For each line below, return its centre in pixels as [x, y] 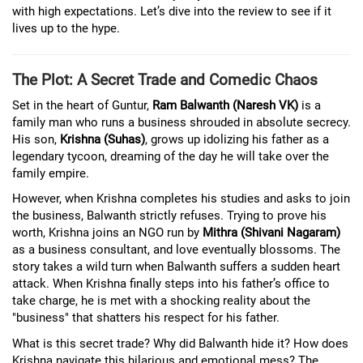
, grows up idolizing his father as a [237, 139]
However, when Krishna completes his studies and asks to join [181, 199]
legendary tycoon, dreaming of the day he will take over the [171, 156]
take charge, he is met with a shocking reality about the [161, 301]
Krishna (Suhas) [102, 139]
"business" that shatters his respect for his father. [146, 318]
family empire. [51, 173]
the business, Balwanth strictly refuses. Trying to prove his [169, 216]
